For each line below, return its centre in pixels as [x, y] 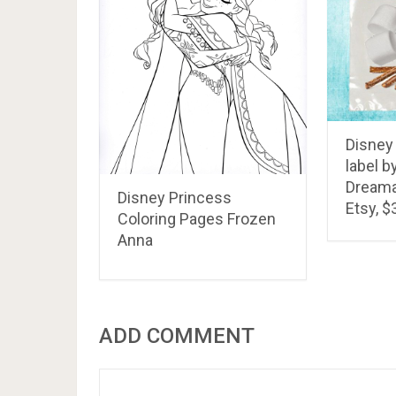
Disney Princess [175, 198]
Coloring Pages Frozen [197, 219]
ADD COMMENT [177, 336]
